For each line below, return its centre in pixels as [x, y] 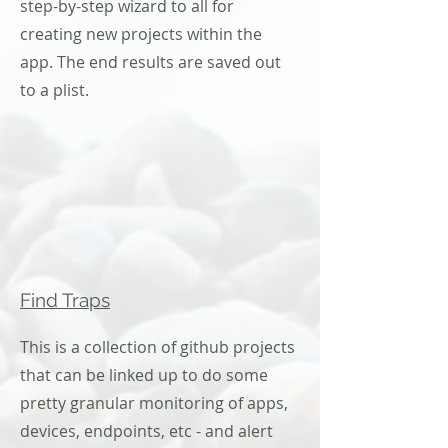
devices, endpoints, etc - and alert [146, 431]
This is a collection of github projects [157, 347]
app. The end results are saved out [150, 62]
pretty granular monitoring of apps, [154, 403]
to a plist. [54, 90]
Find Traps [65, 300]
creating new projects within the [141, 34]
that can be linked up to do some [144, 375]
